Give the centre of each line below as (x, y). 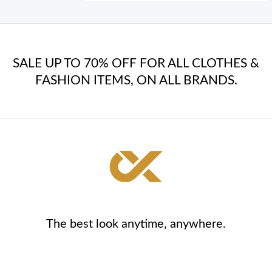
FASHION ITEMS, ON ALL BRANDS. (136, 81)
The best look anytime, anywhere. (136, 224)
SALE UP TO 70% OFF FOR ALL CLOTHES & (136, 64)
